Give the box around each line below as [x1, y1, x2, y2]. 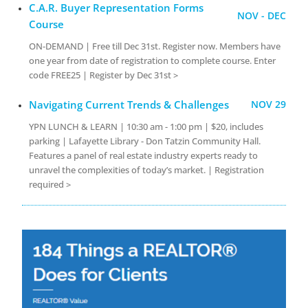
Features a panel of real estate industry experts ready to [29, 148, 258, 162]
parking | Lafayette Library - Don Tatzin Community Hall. [29, 134, 261, 147]
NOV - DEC [236, 8, 286, 22]
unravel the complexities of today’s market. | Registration [29, 163, 265, 176]
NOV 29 [250, 97, 286, 111]
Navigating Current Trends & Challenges [29, 97, 230, 111]
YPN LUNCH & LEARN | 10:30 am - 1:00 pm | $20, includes [29, 120, 264, 133]
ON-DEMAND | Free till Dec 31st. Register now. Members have [29, 39, 281, 52]
